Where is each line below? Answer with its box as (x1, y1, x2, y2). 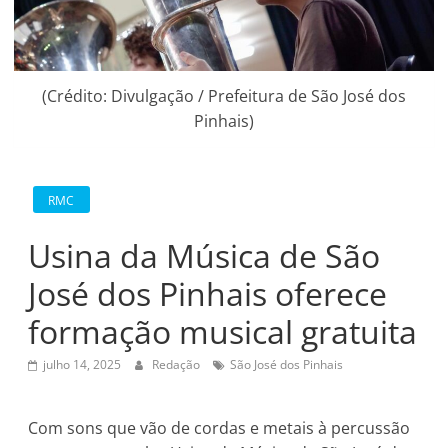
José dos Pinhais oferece (28, 271, 388, 315)
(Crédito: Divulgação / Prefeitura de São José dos (41, 85, 406, 108)
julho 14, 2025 (43, 355, 122, 373)
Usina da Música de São (28, 233, 381, 277)
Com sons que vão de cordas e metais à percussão (28, 416, 411, 439)
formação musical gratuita (28, 309, 418, 353)
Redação (152, 355, 204, 373)
